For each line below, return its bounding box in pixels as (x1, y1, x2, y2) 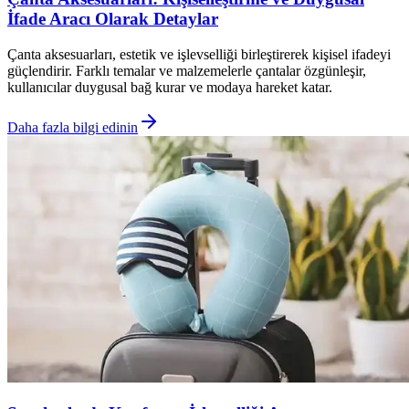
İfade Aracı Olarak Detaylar (7, 9, 218, 29)
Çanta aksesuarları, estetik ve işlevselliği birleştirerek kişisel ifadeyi (7, 46, 391, 62)
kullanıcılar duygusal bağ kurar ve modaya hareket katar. (7, 79, 332, 95)
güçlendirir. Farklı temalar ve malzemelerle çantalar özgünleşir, (7, 62, 366, 79)
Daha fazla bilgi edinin (7, 119, 138, 135)
